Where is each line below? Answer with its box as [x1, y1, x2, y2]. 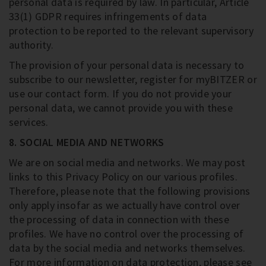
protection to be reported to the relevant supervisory [9, 24, 254, 37]
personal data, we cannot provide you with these [9, 101, 233, 115]
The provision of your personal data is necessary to [9, 58, 245, 72]
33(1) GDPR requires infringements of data [9, 9, 207, 23]
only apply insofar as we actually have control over [9, 198, 240, 212]
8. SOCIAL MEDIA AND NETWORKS [9, 135, 164, 149]
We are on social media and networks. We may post [9, 156, 246, 169]
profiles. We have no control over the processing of [9, 227, 244, 240]
